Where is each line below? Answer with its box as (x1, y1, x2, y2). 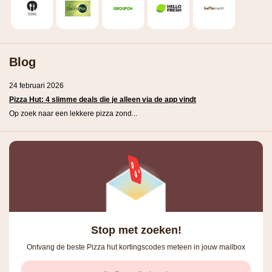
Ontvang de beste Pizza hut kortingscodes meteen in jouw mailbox (27, 242, 245, 251)
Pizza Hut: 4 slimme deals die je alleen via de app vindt (9, 95, 196, 104)
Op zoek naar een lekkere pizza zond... (9, 109, 137, 118)
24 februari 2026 (9, 81, 64, 90)
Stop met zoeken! (90, 223, 182, 236)
